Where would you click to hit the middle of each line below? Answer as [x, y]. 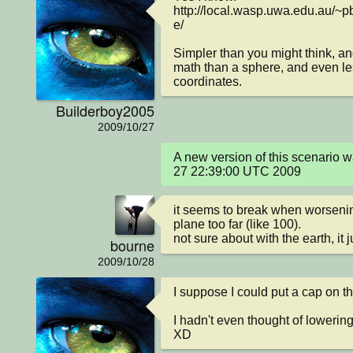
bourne [132, 245]
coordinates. [208, 81]
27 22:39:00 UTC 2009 [237, 171]
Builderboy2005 [105, 110]
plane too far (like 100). [237, 224]
